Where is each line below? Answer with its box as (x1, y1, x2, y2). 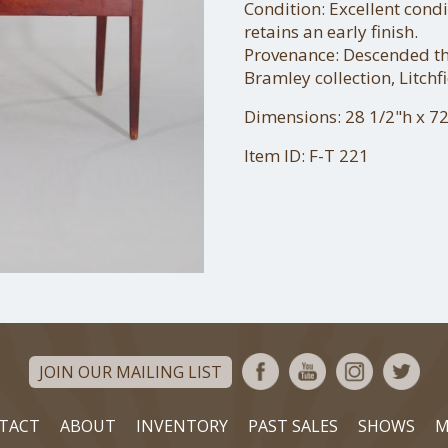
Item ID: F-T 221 (244, 144, 369, 167)
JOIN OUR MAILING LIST (38, 360, 222, 383)
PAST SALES (247, 415, 338, 438)
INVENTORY (135, 415, 228, 438)
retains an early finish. (244, 20, 418, 43)
